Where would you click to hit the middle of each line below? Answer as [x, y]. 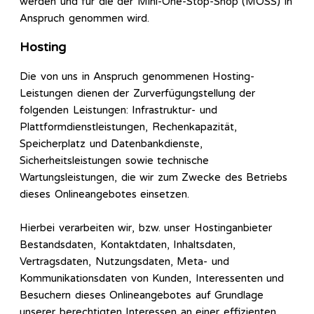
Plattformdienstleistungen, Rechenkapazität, [128, 127]
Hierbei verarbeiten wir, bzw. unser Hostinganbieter [146, 228]
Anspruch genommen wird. [84, 19]
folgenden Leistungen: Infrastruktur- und [118, 110]
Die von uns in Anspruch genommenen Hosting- [137, 77]
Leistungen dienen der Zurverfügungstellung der [137, 94]
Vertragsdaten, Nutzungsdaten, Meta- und [124, 262]
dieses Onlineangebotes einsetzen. [104, 194]
